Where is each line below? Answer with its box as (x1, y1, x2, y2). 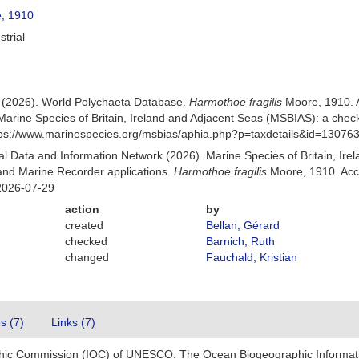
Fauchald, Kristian (205, 251, 297, 264)
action (65, 203, 100, 216)
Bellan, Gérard (205, 219, 280, 232)
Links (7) (51, 316, 95, 329)
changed (65, 251, 110, 264)
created (65, 219, 104, 232)
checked (65, 235, 108, 248)
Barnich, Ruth (205, 235, 275, 248)
